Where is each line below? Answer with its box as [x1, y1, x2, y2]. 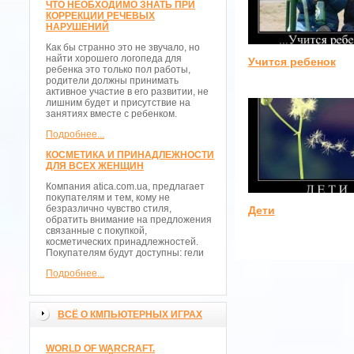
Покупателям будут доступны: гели [46, 247, 204, 258]
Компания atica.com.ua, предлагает [46, 181, 205, 192]
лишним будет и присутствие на [46, 97, 190, 108]
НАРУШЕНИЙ [46, 21, 109, 32]
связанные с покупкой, [46, 225, 147, 236]
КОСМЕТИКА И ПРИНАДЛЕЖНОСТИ [46, 149, 214, 160]
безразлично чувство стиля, [46, 203, 171, 214]
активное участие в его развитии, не [46, 86, 209, 97]
